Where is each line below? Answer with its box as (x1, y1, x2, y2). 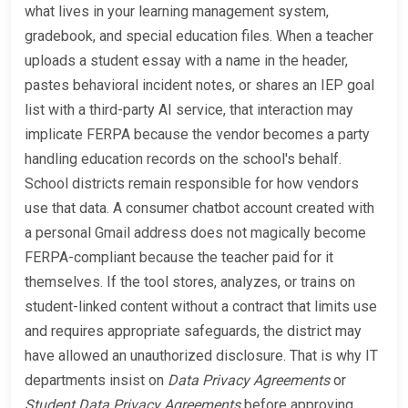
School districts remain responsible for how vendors (25, 174, 359, 192)
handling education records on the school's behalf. (25, 149, 342, 168)
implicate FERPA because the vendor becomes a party (25, 125, 370, 143)
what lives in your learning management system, (25, 2, 329, 20)
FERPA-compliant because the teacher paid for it (25, 248, 333, 266)
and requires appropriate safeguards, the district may (25, 321, 362, 340)
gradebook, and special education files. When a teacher (25, 26, 373, 45)
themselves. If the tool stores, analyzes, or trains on (25, 272, 355, 291)
